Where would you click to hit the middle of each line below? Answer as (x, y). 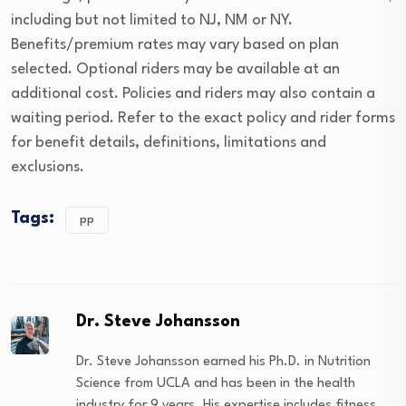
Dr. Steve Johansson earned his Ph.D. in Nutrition (224, 362)
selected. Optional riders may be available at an (175, 70)
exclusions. (48, 168)
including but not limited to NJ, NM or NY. (152, 21)
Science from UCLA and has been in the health (216, 384)
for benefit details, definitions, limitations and (169, 143)
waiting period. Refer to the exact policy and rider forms (203, 119)
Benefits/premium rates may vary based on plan (175, 45)
